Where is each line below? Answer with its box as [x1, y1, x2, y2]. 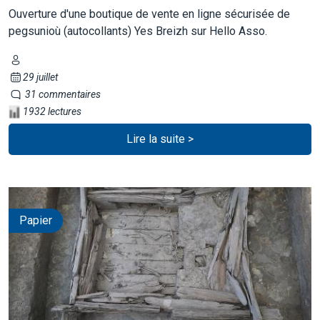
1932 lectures [21, 105, 81, 117]
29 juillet [22, 71, 58, 83]
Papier [19, 213, 52, 227]
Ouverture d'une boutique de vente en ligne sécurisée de [9, 6, 290, 21]
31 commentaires [22, 88, 101, 100]
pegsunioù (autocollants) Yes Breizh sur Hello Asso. [9, 24, 267, 38]
